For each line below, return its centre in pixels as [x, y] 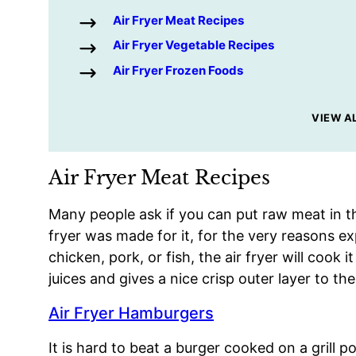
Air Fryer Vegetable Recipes [193, 45]
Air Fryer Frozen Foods [178, 70]
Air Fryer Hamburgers [131, 313]
